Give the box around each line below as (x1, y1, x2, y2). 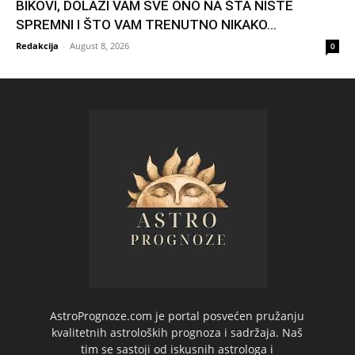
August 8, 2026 (70, 39, 129, 52)
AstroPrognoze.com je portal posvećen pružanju (50, 307, 305, 323)
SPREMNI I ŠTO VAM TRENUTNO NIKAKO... (16, 16, 277, 32)
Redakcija (16, 39, 59, 52)
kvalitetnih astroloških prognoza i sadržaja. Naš (52, 324, 303, 340)
